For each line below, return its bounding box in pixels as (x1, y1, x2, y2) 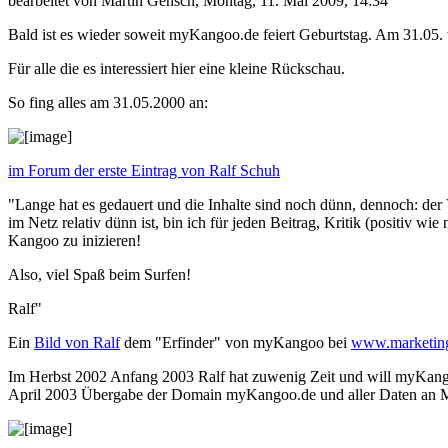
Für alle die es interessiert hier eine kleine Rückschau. (8, 59, 345, 77)
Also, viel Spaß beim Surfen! (8, 265, 191, 283)
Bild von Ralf (34, 333, 120, 351)
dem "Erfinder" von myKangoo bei (120, 333, 351, 351)
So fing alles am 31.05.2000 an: (8, 93, 208, 111)
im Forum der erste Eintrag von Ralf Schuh (8, 161, 280, 179)
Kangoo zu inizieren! (8, 231, 141, 249)
